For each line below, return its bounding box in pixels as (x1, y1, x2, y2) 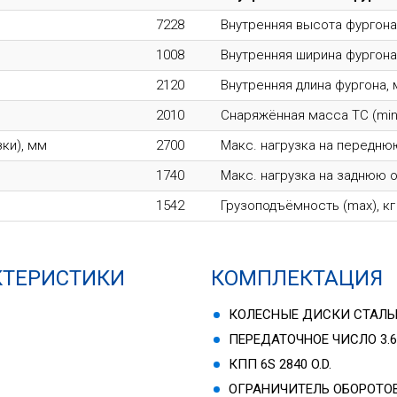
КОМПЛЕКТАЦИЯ (211, 265, 384, 291)
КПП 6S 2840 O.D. (229, 355, 332, 372)
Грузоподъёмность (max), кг (221, 197, 395, 214)
